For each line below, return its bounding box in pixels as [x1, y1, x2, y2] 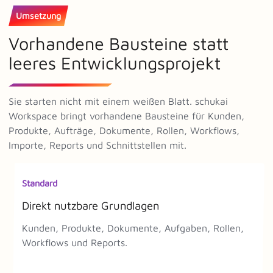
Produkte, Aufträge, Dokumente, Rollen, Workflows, [9, 124, 239, 136]
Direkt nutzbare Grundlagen [22, 198, 159, 212]
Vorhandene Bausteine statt [9, 32, 229, 54]
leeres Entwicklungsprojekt [9, 52, 221, 73]
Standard [22, 177, 57, 188]
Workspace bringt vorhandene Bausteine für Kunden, [9, 110, 244, 121]
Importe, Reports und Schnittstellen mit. [9, 139, 186, 151]
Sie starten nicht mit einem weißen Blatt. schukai [9, 95, 228, 107]
